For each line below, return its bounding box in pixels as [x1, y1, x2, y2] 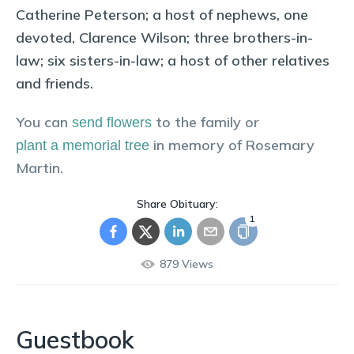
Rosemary [246, 136, 314, 154]
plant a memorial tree [16, 137, 149, 153]
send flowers [72, 115, 152, 130]
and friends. [16, 74, 97, 92]
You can [16, 113, 68, 131]
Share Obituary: [136, 197, 218, 211]
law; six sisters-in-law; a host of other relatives [16, 51, 330, 70]
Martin [16, 159, 60, 177]
